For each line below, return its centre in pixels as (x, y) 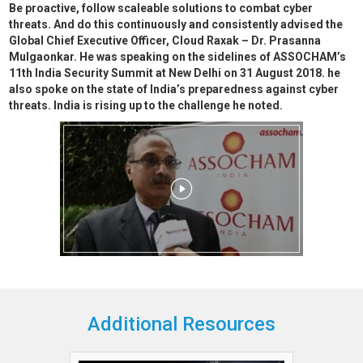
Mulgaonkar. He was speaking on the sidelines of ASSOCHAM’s (178, 57)
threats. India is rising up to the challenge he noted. (146, 105)
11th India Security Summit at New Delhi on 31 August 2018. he (175, 73)
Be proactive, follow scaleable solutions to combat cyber (161, 8)
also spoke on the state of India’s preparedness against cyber (174, 89)
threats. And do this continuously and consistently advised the (176, 24)
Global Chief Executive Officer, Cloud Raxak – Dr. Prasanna (165, 41)
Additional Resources (181, 324)
